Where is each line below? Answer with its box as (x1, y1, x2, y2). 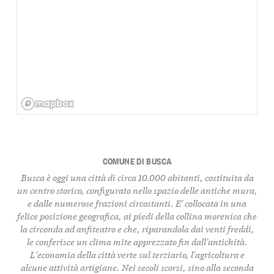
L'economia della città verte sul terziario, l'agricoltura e (29, 247, 245, 261)
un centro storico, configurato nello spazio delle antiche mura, (17, 183, 257, 196)
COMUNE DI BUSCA (102, 154, 172, 168)
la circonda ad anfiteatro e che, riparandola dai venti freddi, (20, 221, 254, 235)
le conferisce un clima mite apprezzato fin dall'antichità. (26, 234, 248, 248)
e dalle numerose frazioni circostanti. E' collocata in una (28, 196, 246, 209)
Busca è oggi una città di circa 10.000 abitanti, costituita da (20, 170, 254, 183)
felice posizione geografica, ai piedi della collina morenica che (17, 209, 257, 222)
